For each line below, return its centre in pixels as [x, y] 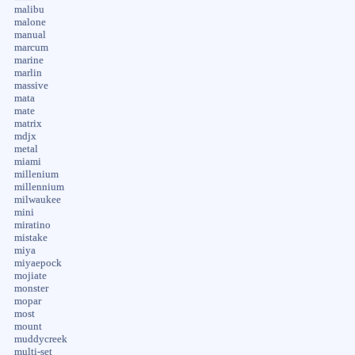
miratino [32, 225]
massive [31, 85]
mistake [31, 237]
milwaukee [37, 199]
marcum [31, 47]
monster [31, 288]
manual [30, 34]
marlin [28, 73]
